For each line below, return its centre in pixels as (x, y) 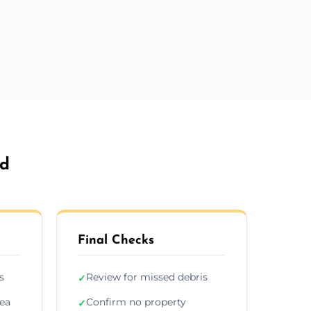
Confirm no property (136, 302)
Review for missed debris (147, 277)
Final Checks (116, 240)
